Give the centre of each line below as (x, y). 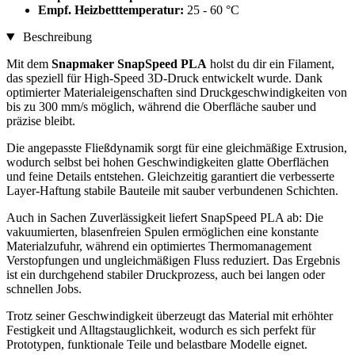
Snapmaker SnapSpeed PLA (129, 64)
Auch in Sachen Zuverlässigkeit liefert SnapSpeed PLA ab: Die (165, 218)
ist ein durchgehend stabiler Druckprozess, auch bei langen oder (166, 275)
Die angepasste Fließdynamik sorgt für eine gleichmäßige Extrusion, (177, 148)
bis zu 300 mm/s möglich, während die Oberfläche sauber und (161, 107)
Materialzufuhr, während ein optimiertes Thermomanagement (159, 246)
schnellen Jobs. (44, 289)
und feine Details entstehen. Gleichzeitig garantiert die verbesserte (170, 177)
